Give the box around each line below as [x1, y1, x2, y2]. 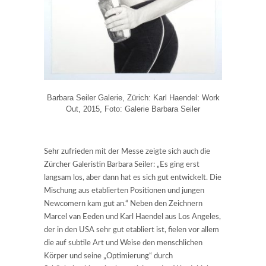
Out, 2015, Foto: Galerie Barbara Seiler [66, 104, 200, 114]
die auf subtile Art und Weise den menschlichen [44, 239, 202, 248]
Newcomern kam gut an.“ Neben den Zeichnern [44, 200, 202, 208]
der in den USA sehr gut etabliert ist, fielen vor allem [44, 226, 219, 235]
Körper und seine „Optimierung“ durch [44, 252, 173, 261]
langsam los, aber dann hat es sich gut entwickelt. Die [44, 174, 221, 182]
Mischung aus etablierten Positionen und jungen [44, 187, 204, 195]
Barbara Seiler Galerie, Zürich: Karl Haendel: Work [46, 93, 220, 103]
